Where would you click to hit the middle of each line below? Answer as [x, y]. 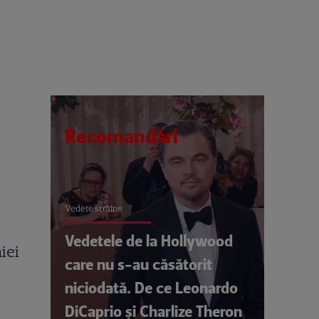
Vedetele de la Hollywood [149, 241]
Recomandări [121, 137]
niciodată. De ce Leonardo [151, 288]
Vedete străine [94, 209]
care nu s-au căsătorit [138, 264]
